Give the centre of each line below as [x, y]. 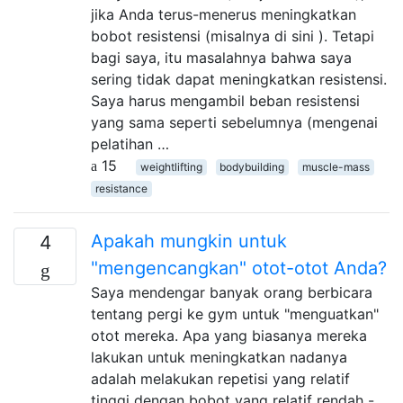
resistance [121, 188]
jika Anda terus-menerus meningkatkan [224, 14]
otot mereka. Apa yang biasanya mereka [229, 335]
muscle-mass [336, 166]
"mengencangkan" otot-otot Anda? [239, 268]
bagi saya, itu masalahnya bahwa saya [221, 57]
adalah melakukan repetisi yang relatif [220, 378]
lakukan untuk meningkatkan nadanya [219, 357]
